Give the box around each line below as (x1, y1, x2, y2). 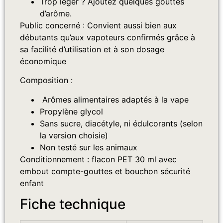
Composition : (20, 75, 73, 86)
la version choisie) (40, 130, 108, 140)
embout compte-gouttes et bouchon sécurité (20, 166, 190, 176)
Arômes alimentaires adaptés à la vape (40, 94, 189, 105)
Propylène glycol (40, 106, 103, 116)
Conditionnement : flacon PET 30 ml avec (20, 154, 177, 164)
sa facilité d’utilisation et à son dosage (20, 44, 164, 54)
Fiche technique (20, 196, 125, 213)
